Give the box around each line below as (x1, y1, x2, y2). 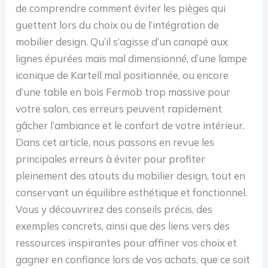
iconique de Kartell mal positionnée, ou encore (16, 69, 229, 82)
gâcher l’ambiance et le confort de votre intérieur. (16, 119, 245, 132)
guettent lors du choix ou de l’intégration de (16, 19, 220, 32)
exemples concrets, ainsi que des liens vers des (16, 220, 230, 233)
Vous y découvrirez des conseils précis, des (16, 203, 213, 216)
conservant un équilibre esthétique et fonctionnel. (16, 186, 248, 199)
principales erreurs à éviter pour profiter (16, 153, 206, 166)
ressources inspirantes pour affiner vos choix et (16, 236, 237, 249)
